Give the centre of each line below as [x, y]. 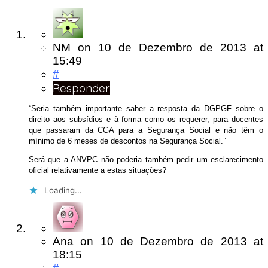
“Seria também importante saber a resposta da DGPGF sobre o [146, 108]
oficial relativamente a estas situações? [98, 170]
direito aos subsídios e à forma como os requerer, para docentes [146, 119]
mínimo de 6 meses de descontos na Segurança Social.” [127, 141]
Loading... [63, 191]
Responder [81, 88]
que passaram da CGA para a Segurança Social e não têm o [146, 130]
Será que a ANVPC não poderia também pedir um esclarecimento [146, 159]
